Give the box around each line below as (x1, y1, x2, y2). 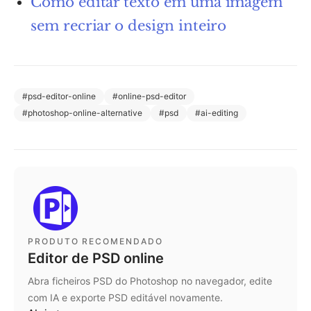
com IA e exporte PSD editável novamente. (28, 291, 223, 303)
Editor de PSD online (28, 249, 164, 267)
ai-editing (201, 107, 238, 118)
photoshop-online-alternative (28, 107, 142, 118)
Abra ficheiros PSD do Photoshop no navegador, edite (28, 274, 272, 287)
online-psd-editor (118, 90, 186, 101)
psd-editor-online (28, 90, 96, 101)
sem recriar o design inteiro (31, 17, 227, 34)
